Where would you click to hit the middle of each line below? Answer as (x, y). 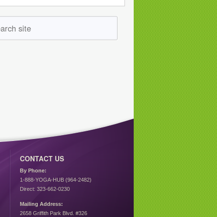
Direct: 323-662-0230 (45, 189)
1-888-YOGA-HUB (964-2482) (56, 179)
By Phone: (33, 170)
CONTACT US (42, 158)
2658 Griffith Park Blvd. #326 (54, 213)
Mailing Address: (41, 204)
